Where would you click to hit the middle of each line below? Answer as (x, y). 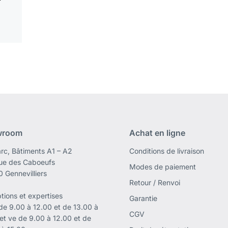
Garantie (143, 198)
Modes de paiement (162, 167)
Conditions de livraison (166, 151)
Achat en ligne (157, 133)
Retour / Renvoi (154, 183)
